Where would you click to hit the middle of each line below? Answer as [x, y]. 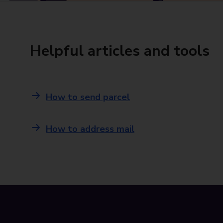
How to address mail [90, 129]
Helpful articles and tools [120, 51]
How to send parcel [88, 97]
